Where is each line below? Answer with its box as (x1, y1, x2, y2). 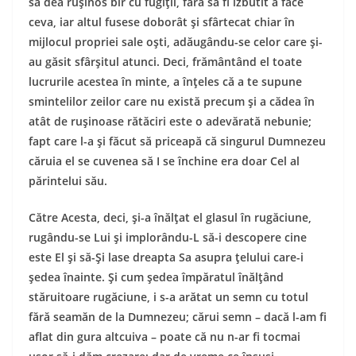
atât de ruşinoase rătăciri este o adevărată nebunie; (29, 114, 311, 129)
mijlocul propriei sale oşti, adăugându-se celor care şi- (29, 34, 323, 49)
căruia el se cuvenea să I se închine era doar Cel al (29, 153, 300, 168)
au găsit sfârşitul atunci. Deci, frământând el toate (29, 54, 302, 69)
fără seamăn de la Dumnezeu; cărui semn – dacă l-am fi (29, 309, 327, 324)
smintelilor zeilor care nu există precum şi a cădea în (29, 94, 315, 109)
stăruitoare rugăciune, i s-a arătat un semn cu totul (29, 289, 308, 304)
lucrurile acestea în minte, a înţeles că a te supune (29, 74, 302, 89)
